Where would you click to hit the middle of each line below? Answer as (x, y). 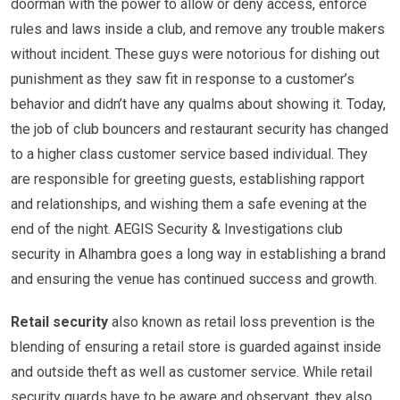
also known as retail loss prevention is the (242, 322)
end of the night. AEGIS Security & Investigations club (177, 229)
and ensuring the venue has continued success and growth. (194, 279)
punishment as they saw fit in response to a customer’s (183, 79)
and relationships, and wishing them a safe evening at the (189, 204)
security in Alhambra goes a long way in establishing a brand (198, 254)
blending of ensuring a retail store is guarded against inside (196, 347)
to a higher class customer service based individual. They (189, 154)
